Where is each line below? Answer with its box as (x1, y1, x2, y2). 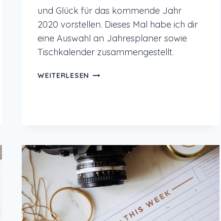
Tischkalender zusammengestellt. (37, 46, 174, 58)
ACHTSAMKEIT (88, 103, 141, 112)
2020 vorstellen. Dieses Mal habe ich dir (37, 19, 198, 31)
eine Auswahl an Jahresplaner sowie (37, 33, 187, 44)
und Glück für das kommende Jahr (37, 5, 182, 17)
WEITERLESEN (37, 71, 89, 80)
